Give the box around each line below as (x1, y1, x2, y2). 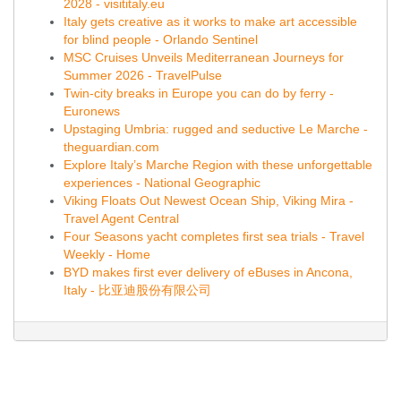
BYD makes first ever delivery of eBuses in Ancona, (64, 265, 353, 279)
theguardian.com (64, 140, 159, 154)
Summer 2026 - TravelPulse (64, 68, 222, 82)
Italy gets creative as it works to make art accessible (64, 14, 357, 29)
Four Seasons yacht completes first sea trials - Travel (64, 229, 364, 243)
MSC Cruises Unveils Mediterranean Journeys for (64, 50, 344, 64)
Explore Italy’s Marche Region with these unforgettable (64, 158, 372, 172)
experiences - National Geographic (64, 175, 260, 190)
